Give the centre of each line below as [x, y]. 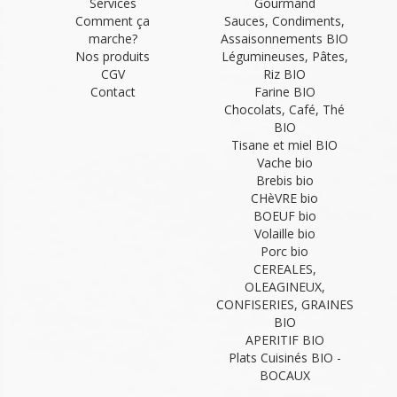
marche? [113, 39]
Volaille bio [284, 234]
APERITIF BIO [284, 340]
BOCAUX [284, 376]
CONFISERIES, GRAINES [284, 305]
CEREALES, [284, 269]
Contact [113, 92]
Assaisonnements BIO [284, 39]
